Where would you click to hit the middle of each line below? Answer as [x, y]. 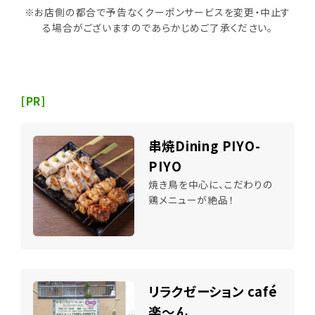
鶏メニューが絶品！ [191, 199]
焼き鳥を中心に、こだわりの [211, 184]
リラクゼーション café [213, 291]
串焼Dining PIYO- [205, 145]
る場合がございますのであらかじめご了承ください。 [157, 28]
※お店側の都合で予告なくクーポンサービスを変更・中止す [157, 12]
